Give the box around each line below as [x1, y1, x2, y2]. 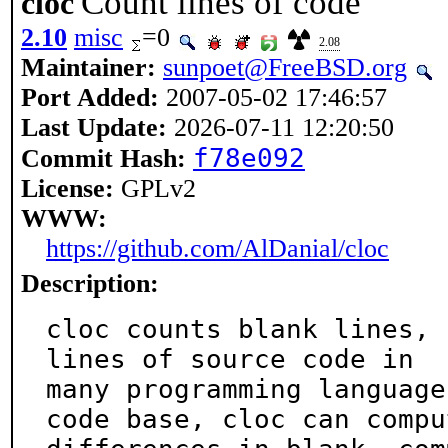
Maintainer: [21, 53, 156, 82]
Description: [21, 269, 159, 298]
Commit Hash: [21, 144, 186, 173]
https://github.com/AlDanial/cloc [46, 234, 389, 263]
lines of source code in [46, 344, 414, 374]
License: [21, 174, 114, 203]
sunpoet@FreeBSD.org [163, 53, 407, 82]
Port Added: [21, 83, 159, 112]
